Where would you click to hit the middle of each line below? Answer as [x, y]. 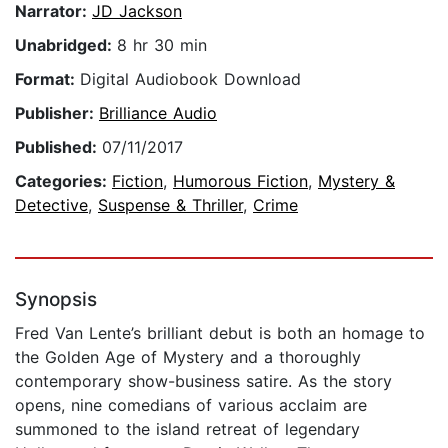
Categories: [63, 181]
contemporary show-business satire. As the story [203, 381]
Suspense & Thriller [170, 205]
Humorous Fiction [240, 181]
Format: [47, 79]
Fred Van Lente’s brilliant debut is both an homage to [220, 333]
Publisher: [57, 113]
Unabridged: [66, 45]
